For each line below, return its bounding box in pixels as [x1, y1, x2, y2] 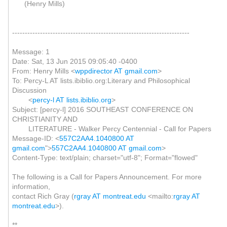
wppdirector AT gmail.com [74, 67, 158, 75]
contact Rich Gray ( [12, 192, 74, 200]
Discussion [12, 86, 47, 94]
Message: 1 [12, 48, 50, 56]
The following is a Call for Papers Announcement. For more [12, 173, 202, 181]
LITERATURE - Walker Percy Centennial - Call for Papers [12, 125, 211, 133]
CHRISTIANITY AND [12, 115, 78, 123]
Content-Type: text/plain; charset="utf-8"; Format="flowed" [12, 154, 198, 162]
